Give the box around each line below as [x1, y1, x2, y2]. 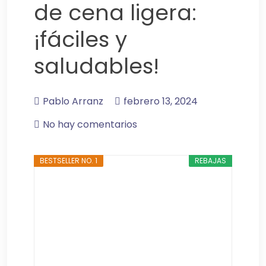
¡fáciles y [34, 24, 127, 55]
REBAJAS [194, 155, 226, 166]
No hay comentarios [43, 117, 137, 131]
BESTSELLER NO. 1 [40, 155, 98, 166]
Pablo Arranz [43, 94, 103, 108]
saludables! [34, 51, 159, 82]
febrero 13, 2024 [123, 94, 198, 108]
